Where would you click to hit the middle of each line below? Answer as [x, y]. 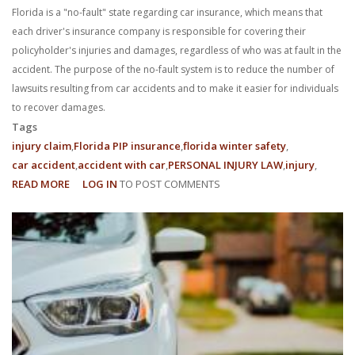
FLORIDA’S [94, 298]
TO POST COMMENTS [169, 183]
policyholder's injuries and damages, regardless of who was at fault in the [177, 50]
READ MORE [41, 183]
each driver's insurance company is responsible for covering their [159, 31]
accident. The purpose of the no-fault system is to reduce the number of [173, 69]
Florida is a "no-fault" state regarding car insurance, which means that [167, 12]
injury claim [42, 145]
